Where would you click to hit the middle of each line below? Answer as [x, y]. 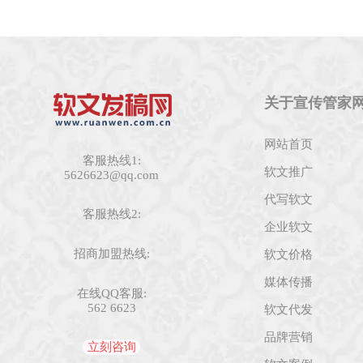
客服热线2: [111, 214]
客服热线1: [111, 160]
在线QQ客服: [111, 293]
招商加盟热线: [111, 254]
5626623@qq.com [111, 175]
